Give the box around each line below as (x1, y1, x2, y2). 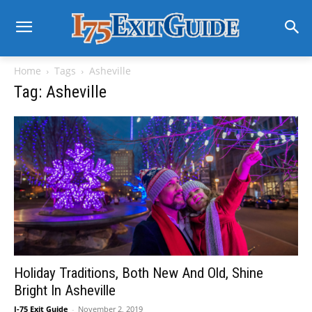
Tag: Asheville (14, 82, 107, 102)
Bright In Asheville (14, 281, 116, 299)
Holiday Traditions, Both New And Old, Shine (14, 264, 263, 281)
